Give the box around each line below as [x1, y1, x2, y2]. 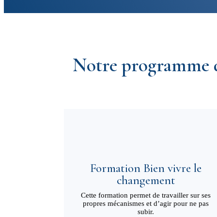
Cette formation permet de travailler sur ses [81, 191, 211, 200]
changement [116, 173, 175, 188]
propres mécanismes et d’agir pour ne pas [83, 200, 209, 208]
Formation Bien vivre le [90, 161, 202, 176]
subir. [138, 208, 155, 216]
